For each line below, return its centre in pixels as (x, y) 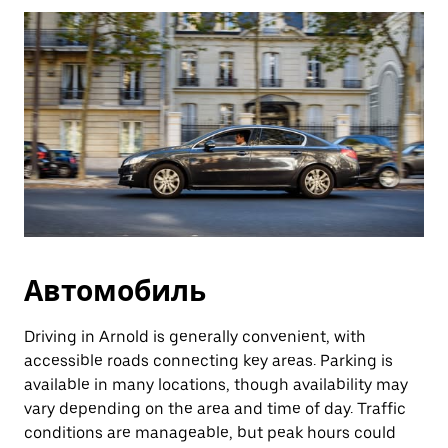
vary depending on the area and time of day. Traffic (215, 408)
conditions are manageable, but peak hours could (210, 432)
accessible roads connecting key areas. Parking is (208, 360)
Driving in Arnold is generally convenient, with (195, 336)
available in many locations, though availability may (216, 384)
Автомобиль (115, 291)
